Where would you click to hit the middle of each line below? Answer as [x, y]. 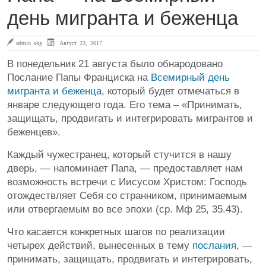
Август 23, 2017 [79, 42]
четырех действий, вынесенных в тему [100, 245]
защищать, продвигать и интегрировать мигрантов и [130, 118]
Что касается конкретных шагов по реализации [116, 232]
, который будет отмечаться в [170, 91]
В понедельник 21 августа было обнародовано [115, 64]
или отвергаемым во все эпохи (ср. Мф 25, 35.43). [125, 209]
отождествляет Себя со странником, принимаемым [127, 195]
